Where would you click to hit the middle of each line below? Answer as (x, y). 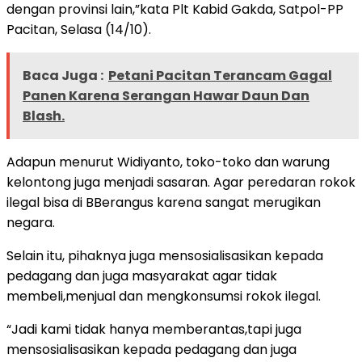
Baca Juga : (63, 75)
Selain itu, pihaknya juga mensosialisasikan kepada (165, 255)
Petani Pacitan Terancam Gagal (220, 75)
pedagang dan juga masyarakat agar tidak (142, 276)
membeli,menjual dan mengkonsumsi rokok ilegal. (164, 296)
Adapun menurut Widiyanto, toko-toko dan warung (168, 162)
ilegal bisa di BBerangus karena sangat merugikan (164, 202)
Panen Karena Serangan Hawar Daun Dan (166, 95)
